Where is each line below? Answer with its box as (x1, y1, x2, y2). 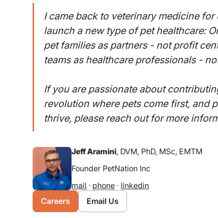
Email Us (87, 196, 119, 206)
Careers (41, 196, 71, 206)
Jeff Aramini (72, 146, 117, 157)
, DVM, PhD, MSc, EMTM (116, 146, 203, 157)
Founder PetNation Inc (72, 163, 151, 174)
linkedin (121, 181, 149, 191)
